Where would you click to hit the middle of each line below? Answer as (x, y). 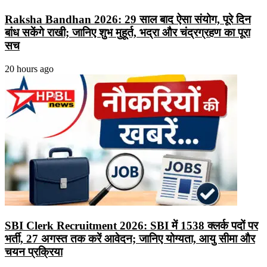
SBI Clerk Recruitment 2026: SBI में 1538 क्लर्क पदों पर (131, 225)
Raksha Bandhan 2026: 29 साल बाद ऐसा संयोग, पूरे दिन (128, 20)
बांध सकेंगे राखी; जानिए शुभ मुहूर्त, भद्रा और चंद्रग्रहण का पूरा (128, 33)
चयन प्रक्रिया (34, 252)
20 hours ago (29, 69)
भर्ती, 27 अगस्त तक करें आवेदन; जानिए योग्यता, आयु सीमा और (130, 238)
